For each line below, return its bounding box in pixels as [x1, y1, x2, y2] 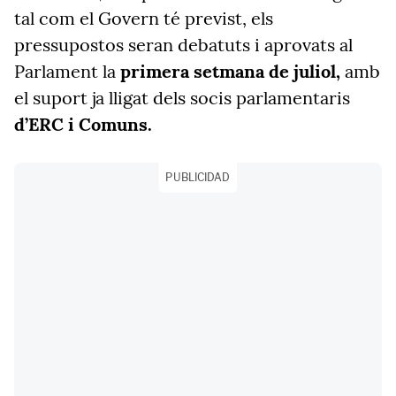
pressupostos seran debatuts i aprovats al [14, 34, 353, 56]
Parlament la [14, 60, 120, 82]
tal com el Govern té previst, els [14, 7, 273, 29]
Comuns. [79, 113, 156, 135]
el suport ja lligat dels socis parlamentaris [14, 87, 350, 109]
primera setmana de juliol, [120, 60, 345, 82]
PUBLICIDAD [165, 171, 231, 184]
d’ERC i [14, 113, 79, 135]
